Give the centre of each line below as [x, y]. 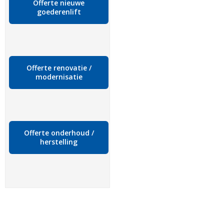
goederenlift [59, 12]
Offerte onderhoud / [59, 133]
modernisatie [59, 77]
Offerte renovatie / [59, 68]
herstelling [59, 142]
